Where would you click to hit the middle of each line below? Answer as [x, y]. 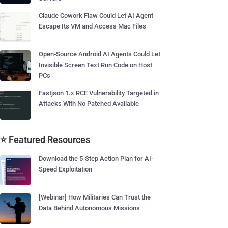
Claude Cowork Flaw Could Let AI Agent [96, 16]
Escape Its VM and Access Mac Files [92, 26]
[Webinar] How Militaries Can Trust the [95, 197]
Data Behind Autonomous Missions [89, 208]
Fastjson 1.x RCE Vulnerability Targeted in [99, 93]
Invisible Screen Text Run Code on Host [95, 65]
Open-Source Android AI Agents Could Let [99, 54]
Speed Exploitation [65, 169]
